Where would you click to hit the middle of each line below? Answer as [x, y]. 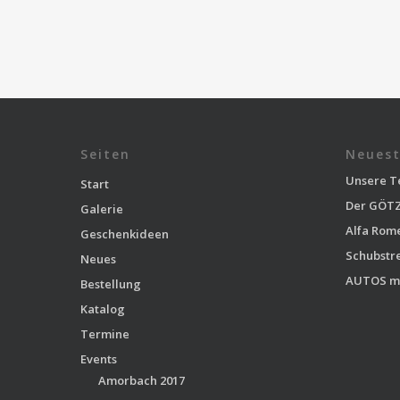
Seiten [105, 154]
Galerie [102, 209]
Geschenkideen [125, 234]
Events [99, 359]
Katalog [103, 309]
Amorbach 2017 [142, 380]
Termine [105, 334]
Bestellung [111, 284]
